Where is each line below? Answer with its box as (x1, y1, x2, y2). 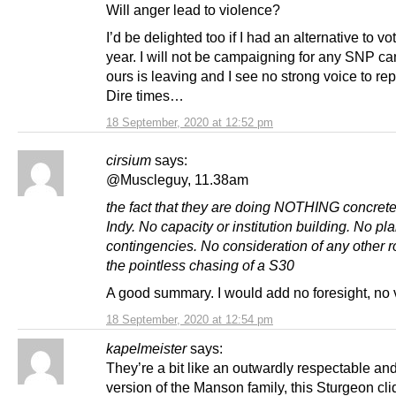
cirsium (106, 152, 151, 169)
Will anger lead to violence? (106, 2, 280, 19)
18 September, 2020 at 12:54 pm (106, 313, 273, 327)
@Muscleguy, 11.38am (106, 171, 248, 188)
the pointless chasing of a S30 (106, 257, 294, 274)
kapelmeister (106, 340, 187, 357)
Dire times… (106, 88, 184, 104)
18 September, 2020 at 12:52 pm (106, 116, 273, 130)
